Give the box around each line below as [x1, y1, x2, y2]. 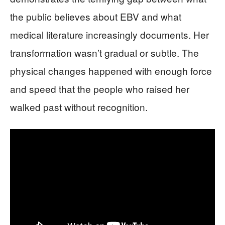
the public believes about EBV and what [10, 9, 181, 23]
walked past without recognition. [10, 99, 148, 114]
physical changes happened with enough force [10, 63, 212, 77]
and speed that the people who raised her [10, 81, 189, 95]
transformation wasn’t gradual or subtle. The [10, 45, 199, 59]
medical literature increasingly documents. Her [10, 27, 209, 41]
